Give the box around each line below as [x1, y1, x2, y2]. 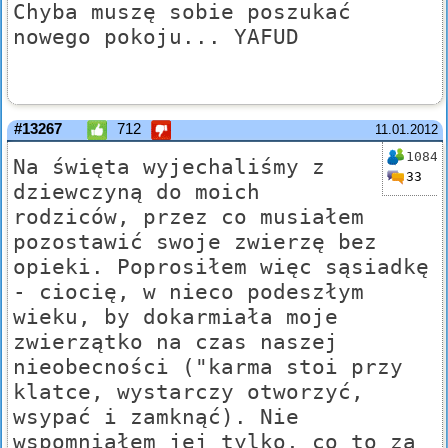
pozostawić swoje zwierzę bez [13, 229, 377, 255]
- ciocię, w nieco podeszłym [13, 279, 364, 305]
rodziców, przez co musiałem [13, 204, 364, 230]
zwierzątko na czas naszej [13, 329, 338, 355]
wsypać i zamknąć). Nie [13, 404, 299, 430]
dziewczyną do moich [13, 179, 260, 205]
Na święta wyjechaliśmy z [13, 154, 325, 180]
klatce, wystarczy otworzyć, [13, 379, 364, 405]
